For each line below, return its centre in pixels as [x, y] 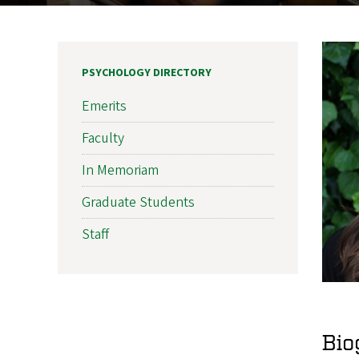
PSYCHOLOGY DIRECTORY [147, 73]
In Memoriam [120, 170]
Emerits [104, 106]
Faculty [103, 138]
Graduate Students [138, 202]
